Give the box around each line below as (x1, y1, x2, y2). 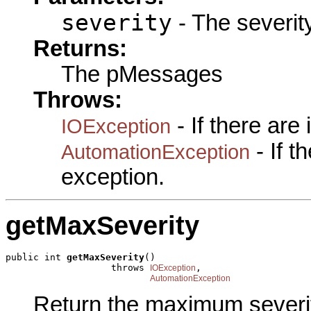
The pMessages (61, 61, 223, 87)
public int (6, 252, 67, 263)
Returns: (33, 35, 127, 61)
